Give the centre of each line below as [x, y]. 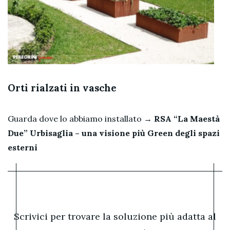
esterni [23, 147]
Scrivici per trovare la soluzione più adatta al [115, 216]
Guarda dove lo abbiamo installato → [81, 118]
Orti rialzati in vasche [62, 88]
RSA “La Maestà [187, 118]
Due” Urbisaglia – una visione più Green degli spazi [114, 133]
